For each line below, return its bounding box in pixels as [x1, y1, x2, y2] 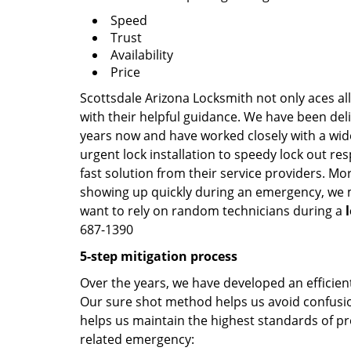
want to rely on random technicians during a [80, 202, 346, 219]
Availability [110, 46, 173, 63]
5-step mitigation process [80, 248, 237, 265]
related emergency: [80, 331, 194, 348]
